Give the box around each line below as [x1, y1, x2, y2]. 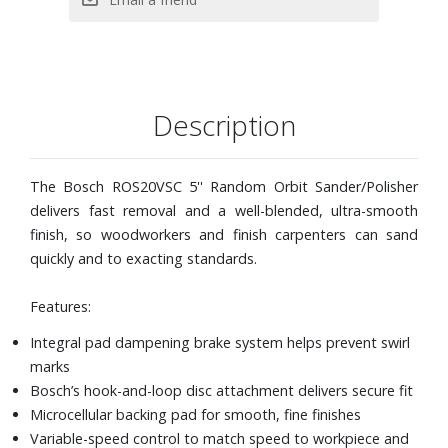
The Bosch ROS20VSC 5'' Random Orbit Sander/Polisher [30, 176, 418, 196]
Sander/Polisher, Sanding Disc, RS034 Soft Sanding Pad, [30, 3, 398, 22]
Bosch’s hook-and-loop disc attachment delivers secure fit [30, 380, 413, 400]
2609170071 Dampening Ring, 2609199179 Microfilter [30, 27, 383, 46]
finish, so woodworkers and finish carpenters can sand [30, 224, 418, 244]
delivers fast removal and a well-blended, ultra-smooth [30, 200, 418, 220]
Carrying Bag [30, 75, 115, 94]
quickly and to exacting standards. [30, 248, 257, 268]
